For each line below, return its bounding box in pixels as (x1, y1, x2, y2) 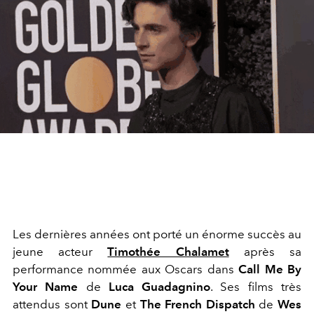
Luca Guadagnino (108, 279, 211, 294)
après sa (243, 244, 302, 259)
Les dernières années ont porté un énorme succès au (13, 226, 301, 241)
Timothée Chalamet (107, 244, 229, 259)
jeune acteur (13, 244, 108, 259)
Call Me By (238, 261, 302, 276)
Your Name (13, 279, 78, 294)
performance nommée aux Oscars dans (13, 261, 239, 276)
